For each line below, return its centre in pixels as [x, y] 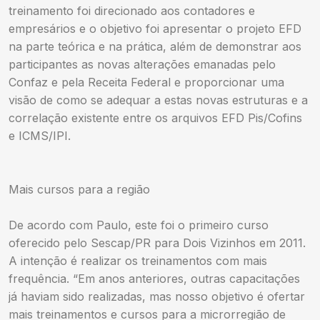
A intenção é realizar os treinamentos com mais [138, 260]
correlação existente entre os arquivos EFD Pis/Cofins [155, 117]
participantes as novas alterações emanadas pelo [142, 64]
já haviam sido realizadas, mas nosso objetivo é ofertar [157, 296]
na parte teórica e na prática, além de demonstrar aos [155, 46]
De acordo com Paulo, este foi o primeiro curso [139, 225]
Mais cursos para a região [79, 189]
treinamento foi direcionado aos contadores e [132, 10]
